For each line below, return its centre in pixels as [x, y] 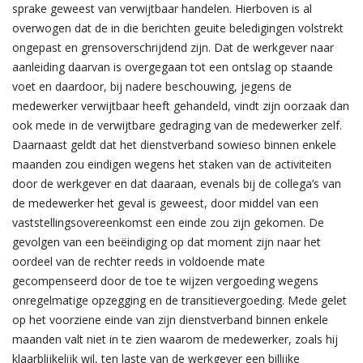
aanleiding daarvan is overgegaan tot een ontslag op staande [173, 67]
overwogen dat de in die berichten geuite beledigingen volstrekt [178, 28]
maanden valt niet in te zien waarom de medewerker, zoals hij [175, 339]
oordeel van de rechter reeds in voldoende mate [139, 261]
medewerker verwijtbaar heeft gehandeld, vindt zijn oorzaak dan [181, 106]
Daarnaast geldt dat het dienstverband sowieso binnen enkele [174, 145]
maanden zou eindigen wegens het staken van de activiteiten [172, 164]
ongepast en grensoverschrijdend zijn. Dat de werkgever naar [173, 47]
